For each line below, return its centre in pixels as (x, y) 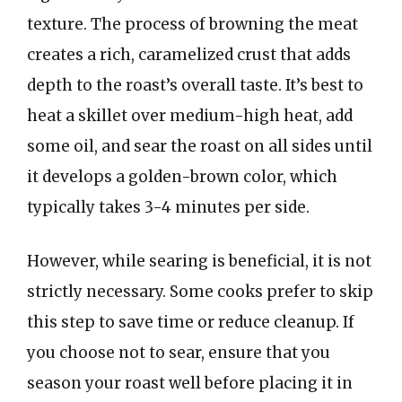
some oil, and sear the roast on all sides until (200, 146)
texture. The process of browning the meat (192, 24)
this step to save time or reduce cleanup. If (191, 322)
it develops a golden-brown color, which (182, 177)
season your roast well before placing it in (190, 383)
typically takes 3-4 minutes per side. (168, 207)
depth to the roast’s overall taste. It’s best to (195, 85)
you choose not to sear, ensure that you (179, 352)
